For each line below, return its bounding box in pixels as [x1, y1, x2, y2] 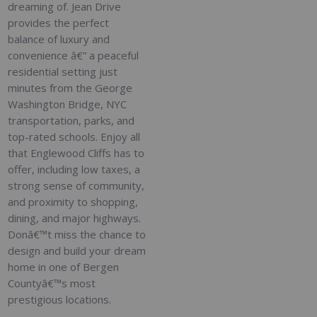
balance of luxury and [8, 31, 110, 46]
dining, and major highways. [8, 210, 142, 225]
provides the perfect [8, 15, 110, 30]
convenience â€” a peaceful [8, 47, 139, 62]
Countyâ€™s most [8, 275, 96, 290]
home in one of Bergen [8, 259, 120, 274]
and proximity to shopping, [8, 194, 139, 209]
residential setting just [8, 64, 118, 79]
